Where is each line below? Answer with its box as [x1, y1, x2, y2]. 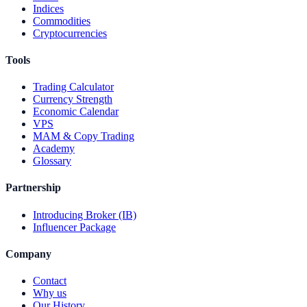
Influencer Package [33, 221, 116, 233]
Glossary [33, 155, 71, 167]
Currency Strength [33, 93, 112, 106]
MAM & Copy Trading [33, 130, 134, 143]
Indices [33, 2, 64, 14]
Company [5, 247, 51, 260]
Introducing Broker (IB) [33, 208, 136, 221]
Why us [33, 287, 66, 299]
